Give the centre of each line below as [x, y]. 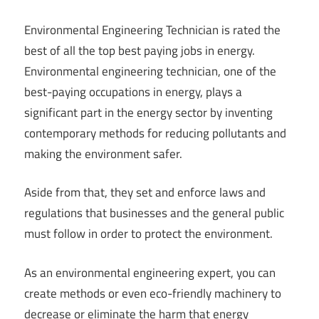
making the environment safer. [103, 153]
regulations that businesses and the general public [154, 213]
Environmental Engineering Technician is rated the [152, 30]
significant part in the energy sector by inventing [148, 112]
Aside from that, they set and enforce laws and [145, 193]
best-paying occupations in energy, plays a [133, 91]
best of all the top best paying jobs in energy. [140, 50]
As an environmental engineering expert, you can [150, 272]
